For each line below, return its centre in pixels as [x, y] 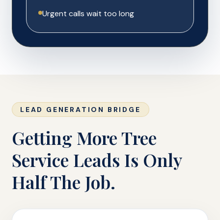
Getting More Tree [84, 137]
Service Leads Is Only [97, 160]
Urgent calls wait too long [88, 14]
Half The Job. [64, 182]
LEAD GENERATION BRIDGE [81, 110]
